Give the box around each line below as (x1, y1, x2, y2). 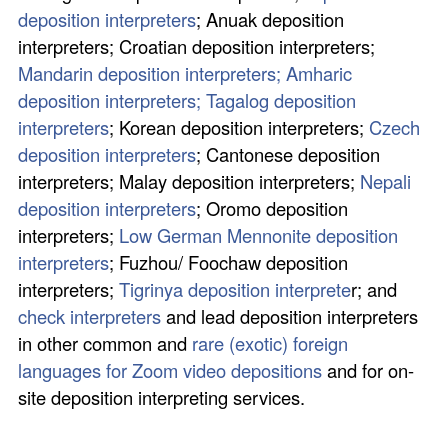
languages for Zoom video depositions (18, 356, 323, 383)
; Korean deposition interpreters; (109, 113, 370, 140)
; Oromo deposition (196, 194, 349, 221)
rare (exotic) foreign (192, 329, 349, 356)
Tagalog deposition (206, 86, 357, 113)
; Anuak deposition (196, 5, 345, 32)
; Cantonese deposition (196, 140, 381, 167)
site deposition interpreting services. (18, 383, 306, 410)
